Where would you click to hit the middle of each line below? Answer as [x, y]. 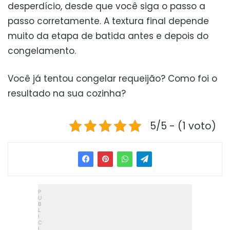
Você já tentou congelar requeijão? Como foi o [112, 78]
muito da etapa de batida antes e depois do [108, 36]
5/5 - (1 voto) [183, 126]
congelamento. [42, 51]
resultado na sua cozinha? [67, 93]
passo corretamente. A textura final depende [108, 21]
